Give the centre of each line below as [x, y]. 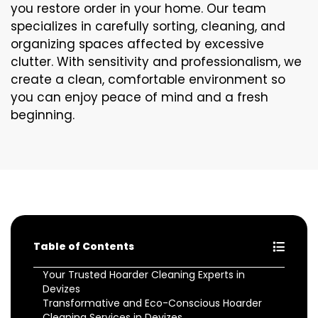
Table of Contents [84, 246]
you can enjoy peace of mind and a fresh [139, 97]
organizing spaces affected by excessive [137, 44]
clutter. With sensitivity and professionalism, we [156, 61]
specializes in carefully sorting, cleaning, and [148, 26]
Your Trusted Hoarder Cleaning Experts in [144, 274]
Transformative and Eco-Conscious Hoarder [152, 303]
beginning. [44, 115]
